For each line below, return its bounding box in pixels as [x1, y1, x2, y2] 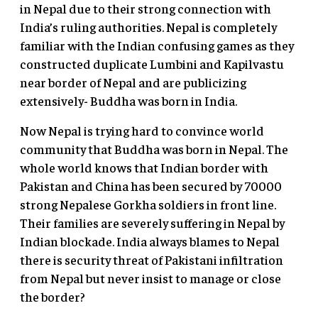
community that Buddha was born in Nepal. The [20, 141, 288, 158]
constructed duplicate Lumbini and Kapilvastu [20, 55, 284, 72]
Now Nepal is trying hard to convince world [20, 122, 264, 139]
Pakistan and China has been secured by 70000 [20, 177, 282, 194]
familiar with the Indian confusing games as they [20, 37, 294, 54]
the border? [20, 288, 85, 305]
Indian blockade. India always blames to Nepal [20, 233, 280, 250]
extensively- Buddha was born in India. [20, 92, 237, 109]
